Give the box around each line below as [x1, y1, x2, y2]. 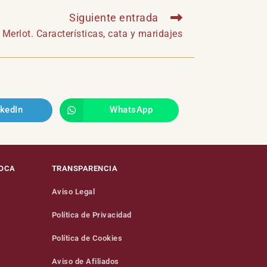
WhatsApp [110, 104, 153, 116]
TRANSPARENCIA [51, 163, 118, 173]
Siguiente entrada [69, 11, 159, 24]
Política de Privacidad [51, 210, 132, 219]
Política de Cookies [51, 233, 123, 243]
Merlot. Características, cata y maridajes [2, 27, 182, 39]
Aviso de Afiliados [51, 256, 119, 266]
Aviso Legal [51, 187, 95, 196]
